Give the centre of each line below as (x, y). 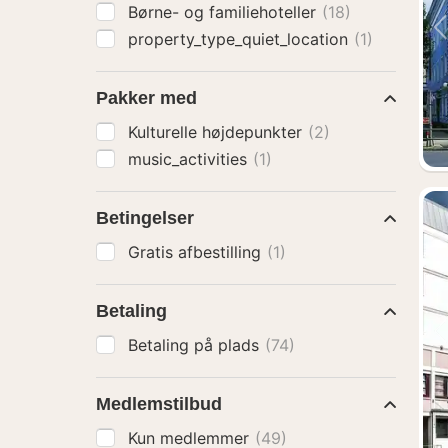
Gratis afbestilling (197, 252)
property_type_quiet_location (240, 39)
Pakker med (146, 98)
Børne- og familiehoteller (224, 12)
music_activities (190, 159)
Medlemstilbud (159, 404)
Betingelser (145, 218)
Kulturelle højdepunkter (217, 132)
